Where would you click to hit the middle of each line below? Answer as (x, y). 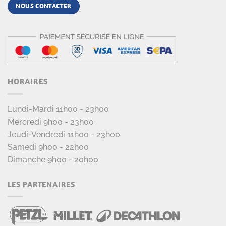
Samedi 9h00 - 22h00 (48, 147)
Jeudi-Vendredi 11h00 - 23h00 (64, 134)
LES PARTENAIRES (41, 184)
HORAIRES (28, 81)
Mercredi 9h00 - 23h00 (51, 122)
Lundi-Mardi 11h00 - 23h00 (58, 109)
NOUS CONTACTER (44, 6)
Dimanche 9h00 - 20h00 (53, 159)
